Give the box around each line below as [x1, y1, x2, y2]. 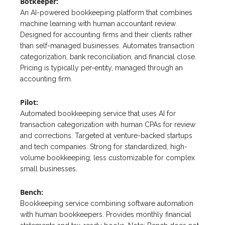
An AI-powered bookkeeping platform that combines [20, 9, 192, 17]
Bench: [20, 187, 43, 197]
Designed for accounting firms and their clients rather [20, 31, 192, 39]
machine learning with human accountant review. [20, 20, 177, 28]
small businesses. [20, 165, 77, 173]
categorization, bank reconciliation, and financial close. [20, 53, 196, 61]
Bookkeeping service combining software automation [20, 199, 193, 208]
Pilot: [20, 97, 38, 107]
